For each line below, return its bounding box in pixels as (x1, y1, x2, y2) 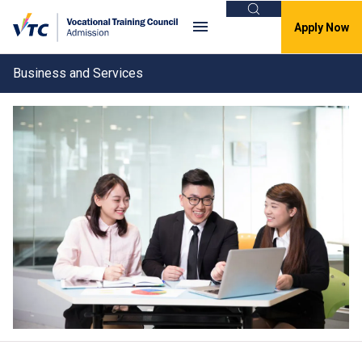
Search (252, 9, 292, 24)
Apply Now (294, 20, 349, 34)
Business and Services (13, 65, 143, 81)
